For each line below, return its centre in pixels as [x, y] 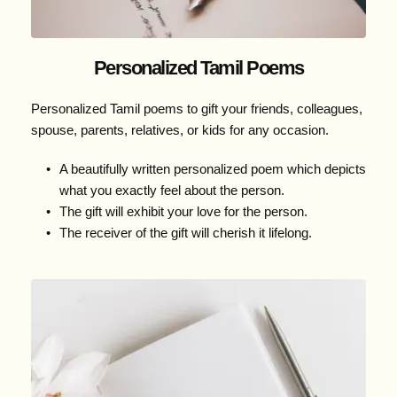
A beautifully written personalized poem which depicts [212, 169]
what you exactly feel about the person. [171, 191]
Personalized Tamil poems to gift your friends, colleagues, [197, 109]
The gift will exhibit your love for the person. [183, 212]
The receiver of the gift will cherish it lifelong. [185, 233]
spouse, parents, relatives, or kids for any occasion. [180, 130]
